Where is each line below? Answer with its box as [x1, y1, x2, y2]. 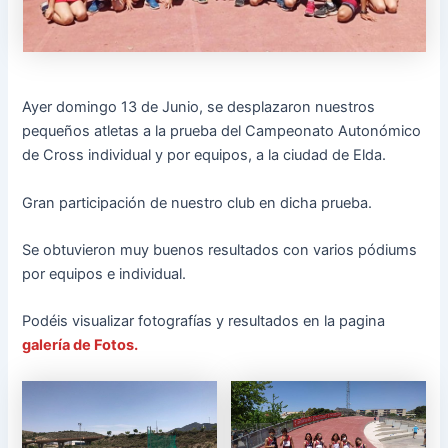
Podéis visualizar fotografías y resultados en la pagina [22, 312, 386, 331]
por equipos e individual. [22, 264, 187, 283]
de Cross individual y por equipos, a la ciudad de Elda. [22, 146, 387, 165]
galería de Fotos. [22, 336, 139, 355]
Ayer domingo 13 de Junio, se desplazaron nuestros [22, 98, 376, 117]
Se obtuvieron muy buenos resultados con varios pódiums [22, 240, 418, 259]
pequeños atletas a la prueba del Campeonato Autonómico [22, 122, 422, 141]
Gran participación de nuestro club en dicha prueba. [22, 193, 373, 212]
